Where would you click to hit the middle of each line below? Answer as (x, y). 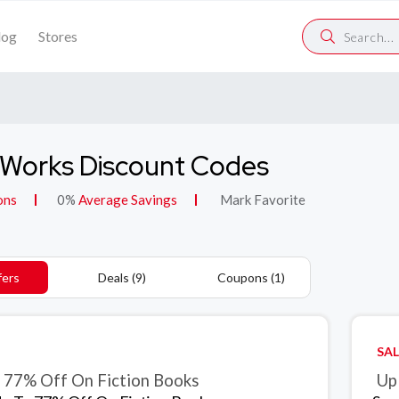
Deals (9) (122, 277)
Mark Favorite (261, 199)
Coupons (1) (251, 277)
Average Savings (126, 199)
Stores (58, 36)
